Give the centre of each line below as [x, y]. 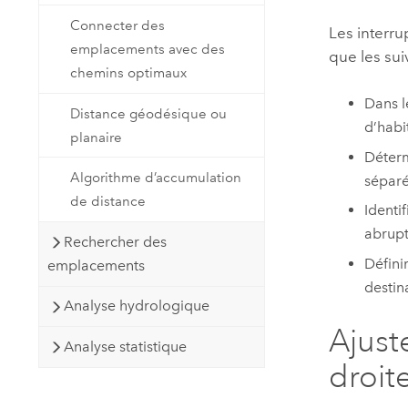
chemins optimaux [129, 73]
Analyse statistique [126, 346]
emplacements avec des [148, 50]
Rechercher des [116, 241]
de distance [108, 202]
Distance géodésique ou [149, 113]
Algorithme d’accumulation [156, 178]
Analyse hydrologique [137, 306]
